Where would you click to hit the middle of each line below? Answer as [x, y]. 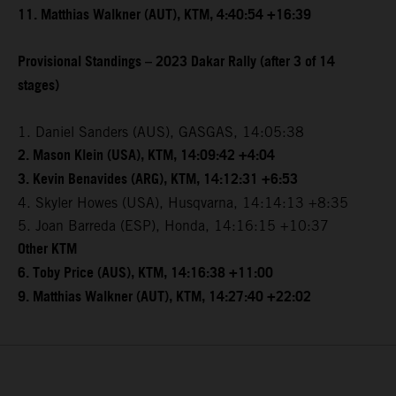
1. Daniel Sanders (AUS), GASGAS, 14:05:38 [161, 132]
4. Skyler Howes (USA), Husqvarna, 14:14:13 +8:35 [183, 202]
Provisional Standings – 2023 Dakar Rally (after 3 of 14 [176, 62]
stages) [38, 86]
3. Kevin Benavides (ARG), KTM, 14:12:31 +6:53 [158, 179]
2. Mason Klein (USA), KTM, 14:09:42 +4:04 [146, 156]
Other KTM [47, 249]
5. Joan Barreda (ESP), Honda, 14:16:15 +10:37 [173, 225]
